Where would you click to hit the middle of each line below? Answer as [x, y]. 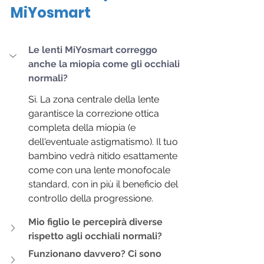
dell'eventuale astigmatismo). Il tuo [104, 142]
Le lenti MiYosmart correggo [94, 50]
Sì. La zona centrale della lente [95, 100]
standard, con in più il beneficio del [104, 184]
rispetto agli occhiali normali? [95, 236]
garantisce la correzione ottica [95, 114]
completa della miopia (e [83, 128]
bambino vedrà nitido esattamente [104, 156]
